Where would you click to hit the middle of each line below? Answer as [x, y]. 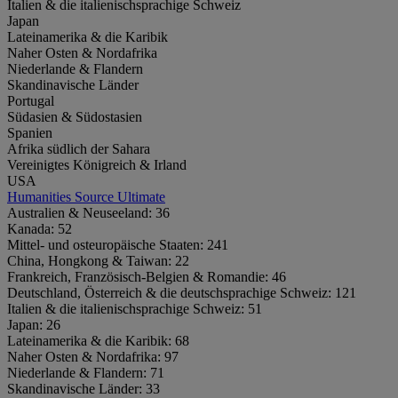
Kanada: [32, 228]
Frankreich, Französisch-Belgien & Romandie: [139, 276]
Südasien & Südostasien [75, 116]
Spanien [30, 132]
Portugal [31, 100]
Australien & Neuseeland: [81, 212]
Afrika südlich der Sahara [79, 148]
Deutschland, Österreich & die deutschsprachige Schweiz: [171, 292]
